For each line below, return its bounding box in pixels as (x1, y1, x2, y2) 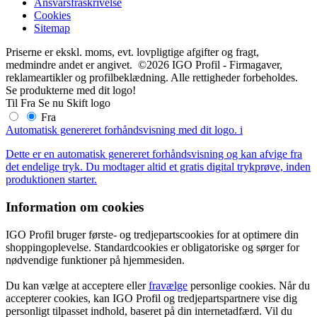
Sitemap (34, 22, 70, 35)
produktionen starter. (6, 173, 97, 186)
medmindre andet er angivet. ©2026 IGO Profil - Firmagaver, (6, 59, 282, 71)
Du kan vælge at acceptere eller (6, 279, 149, 292)
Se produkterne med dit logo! (6, 84, 136, 97)
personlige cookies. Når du (188, 279, 310, 292)
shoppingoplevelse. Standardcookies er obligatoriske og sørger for (6, 241, 299, 253)
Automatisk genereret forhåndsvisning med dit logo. (6, 124, 237, 137)
